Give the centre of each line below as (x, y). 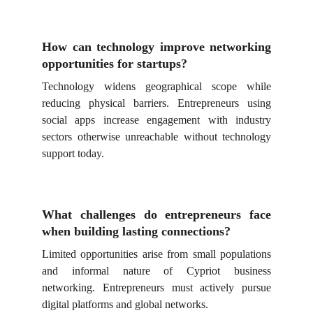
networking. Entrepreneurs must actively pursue (156, 287)
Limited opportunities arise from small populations (156, 254)
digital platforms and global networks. (125, 304)
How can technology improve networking (156, 47)
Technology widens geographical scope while (156, 86)
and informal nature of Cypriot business (156, 271)
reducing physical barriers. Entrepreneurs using (156, 103)
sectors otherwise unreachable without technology (156, 137)
